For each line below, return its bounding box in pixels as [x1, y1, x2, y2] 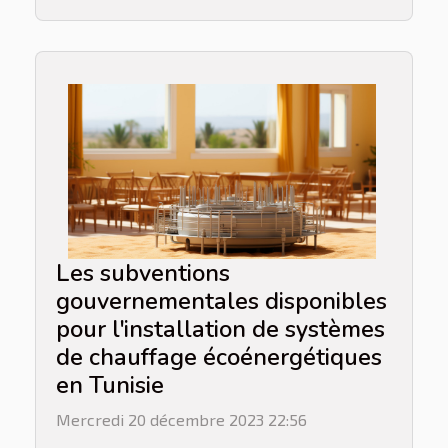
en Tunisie [56, 369, 164, 402]
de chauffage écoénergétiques [56, 341, 382, 374]
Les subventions [56, 257, 230, 290]
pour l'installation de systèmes [56, 313, 385, 346]
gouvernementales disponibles [56, 285, 387, 318]
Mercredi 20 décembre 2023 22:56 [56, 409, 307, 429]
